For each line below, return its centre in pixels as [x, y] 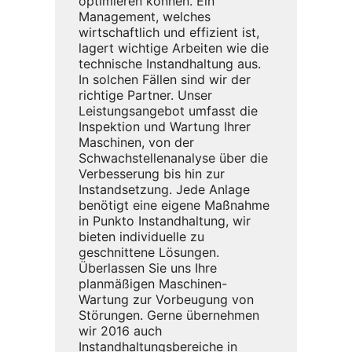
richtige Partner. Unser [145, 95]
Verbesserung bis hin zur [152, 173]
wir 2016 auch [120, 330]
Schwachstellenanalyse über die [173, 158]
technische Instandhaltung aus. [170, 63]
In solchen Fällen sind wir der [165, 79]
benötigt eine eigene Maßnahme [174, 205]
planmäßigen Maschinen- [153, 283]
